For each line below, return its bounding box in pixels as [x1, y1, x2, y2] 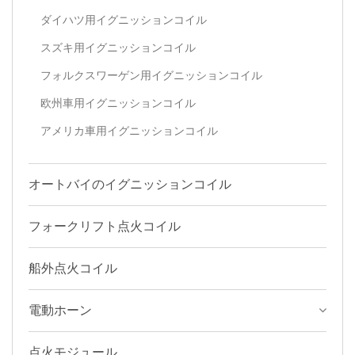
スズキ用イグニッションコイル [40, 41, 196, 54]
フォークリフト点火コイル [29, 219, 181, 233]
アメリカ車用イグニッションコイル [40, 124, 218, 137]
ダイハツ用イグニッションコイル [40, 13, 207, 26]
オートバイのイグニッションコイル [29, 177, 231, 191]
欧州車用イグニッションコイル [40, 97, 196, 109]
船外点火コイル [29, 261, 117, 275]
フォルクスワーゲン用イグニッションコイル [40, 69, 262, 82]
